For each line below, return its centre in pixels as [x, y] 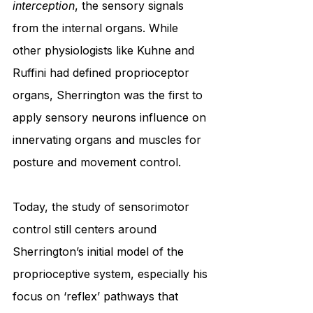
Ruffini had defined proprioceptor [103, 73]
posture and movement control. [97, 162]
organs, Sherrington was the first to [109, 95]
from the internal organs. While [97, 28]
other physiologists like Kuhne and [105, 51]
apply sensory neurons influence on [111, 118]
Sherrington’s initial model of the [100, 252]
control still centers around [86, 230]
